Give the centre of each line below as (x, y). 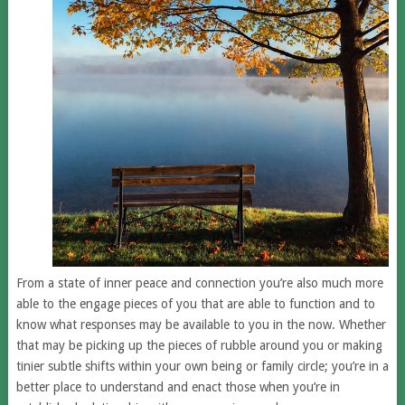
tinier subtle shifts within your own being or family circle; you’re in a (202, 367)
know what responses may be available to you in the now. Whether (201, 325)
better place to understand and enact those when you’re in (178, 387)
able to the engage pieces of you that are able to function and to (195, 304)
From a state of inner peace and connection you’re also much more (199, 283)
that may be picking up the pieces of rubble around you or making (199, 346)
